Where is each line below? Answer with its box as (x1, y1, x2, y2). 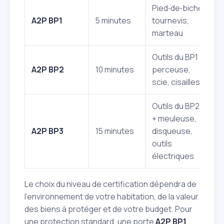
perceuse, (152, 63, 190, 75)
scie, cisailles (152, 76, 200, 87)
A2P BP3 (31, 125, 63, 136)
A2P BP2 (31, 63, 64, 75)
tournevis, (152, 14, 189, 26)
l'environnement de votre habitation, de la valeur (24, 191, 198, 202)
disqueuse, (152, 125, 192, 136)
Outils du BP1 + (152, 51, 204, 62)
